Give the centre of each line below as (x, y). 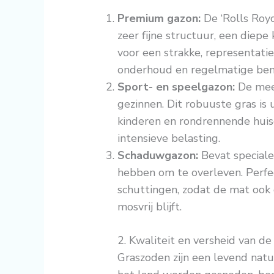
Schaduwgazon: (158, 156)
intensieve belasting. (169, 139)
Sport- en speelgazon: (176, 87)
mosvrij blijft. (150, 207)
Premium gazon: (159, 19)
